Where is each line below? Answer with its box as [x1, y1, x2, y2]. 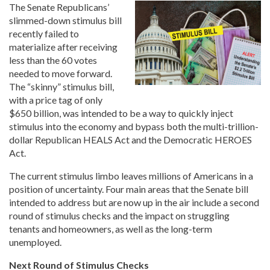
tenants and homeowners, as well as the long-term [9, 223, 212, 235]
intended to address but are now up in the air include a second [9, 196, 259, 209]
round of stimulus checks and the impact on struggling [9, 210, 230, 222]
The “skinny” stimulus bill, [9, 81, 114, 93]
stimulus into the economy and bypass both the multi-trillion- [9, 121, 259, 133]
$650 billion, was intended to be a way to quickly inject [9, 107, 233, 119]
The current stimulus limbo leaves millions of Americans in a [9, 170, 253, 182]
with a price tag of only [9, 94, 102, 106]
